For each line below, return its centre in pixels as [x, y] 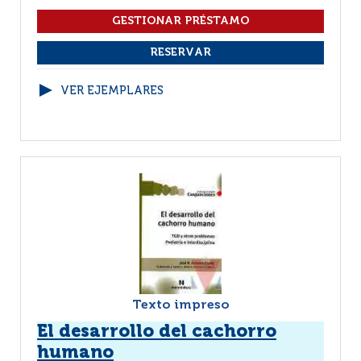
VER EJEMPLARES [112, 91]
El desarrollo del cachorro [157, 332]
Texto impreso [180, 305]
